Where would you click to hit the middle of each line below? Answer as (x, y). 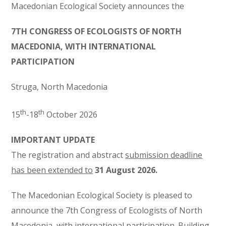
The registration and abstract (68, 155)
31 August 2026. (126, 170)
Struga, (26, 87)
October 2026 (71, 115)
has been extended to (52, 170)
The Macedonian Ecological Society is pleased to (102, 195)
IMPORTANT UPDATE (53, 140)
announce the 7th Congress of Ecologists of (95, 211)
